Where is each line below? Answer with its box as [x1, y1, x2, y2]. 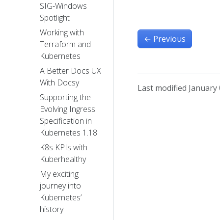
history [40, 204, 63, 215]
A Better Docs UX [40, 65, 101, 77]
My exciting [40, 168, 79, 180]
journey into [40, 180, 81, 192]
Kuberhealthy [40, 154, 86, 165]
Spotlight [40, 12, 70, 24]
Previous [153, 33, 186, 44]
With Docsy [40, 77, 79, 88]
